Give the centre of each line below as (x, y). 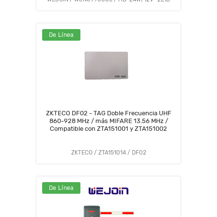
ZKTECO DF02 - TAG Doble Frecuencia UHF (76, 113)
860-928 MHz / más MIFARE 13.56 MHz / (108, 121)
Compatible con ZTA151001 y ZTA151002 (108, 129)
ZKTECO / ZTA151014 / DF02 (108, 153)
